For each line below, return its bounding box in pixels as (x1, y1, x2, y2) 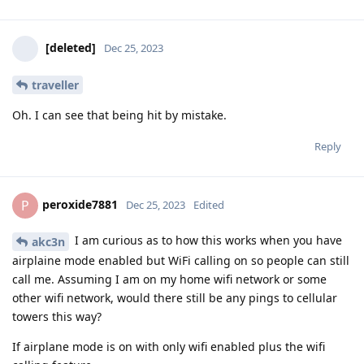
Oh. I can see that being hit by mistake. (12, 107, 227, 123)
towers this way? (12, 308, 102, 324)
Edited (193, 197, 224, 212)
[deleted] (45, 40, 96, 56)
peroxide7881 (42, 196, 118, 212)
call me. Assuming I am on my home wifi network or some (12, 271, 327, 287)
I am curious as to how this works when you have (71, 232, 342, 249)
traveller (32, 77, 79, 93)
